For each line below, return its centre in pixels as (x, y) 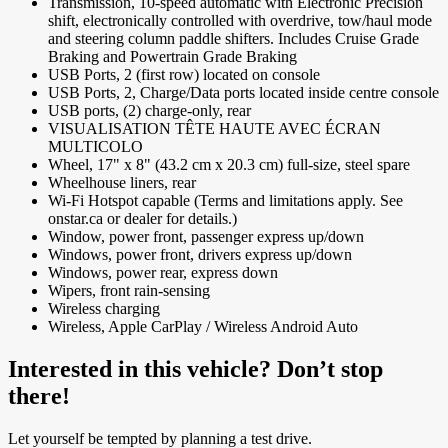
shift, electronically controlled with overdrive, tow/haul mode (240, 21)
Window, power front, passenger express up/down (206, 237)
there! (39, 396)
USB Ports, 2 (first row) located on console (184, 75)
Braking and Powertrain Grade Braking (172, 57)
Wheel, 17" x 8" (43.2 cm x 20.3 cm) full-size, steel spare (229, 165)
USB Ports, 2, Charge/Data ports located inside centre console (243, 93)
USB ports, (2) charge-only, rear (149, 111)
